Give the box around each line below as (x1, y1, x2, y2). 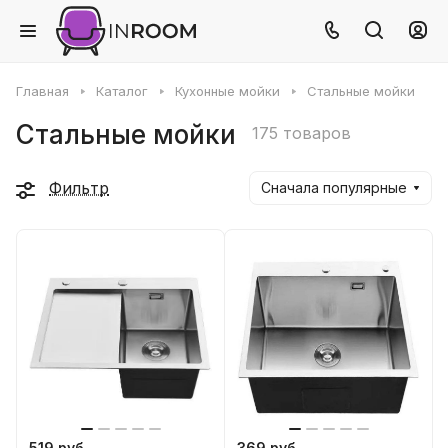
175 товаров (252, 123, 351, 143)
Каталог (96, 83, 148, 99)
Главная (16, 83, 69, 99)
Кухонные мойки (175, 83, 280, 99)
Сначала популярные (261, 179, 407, 196)
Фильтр (49, 178, 109, 198)
